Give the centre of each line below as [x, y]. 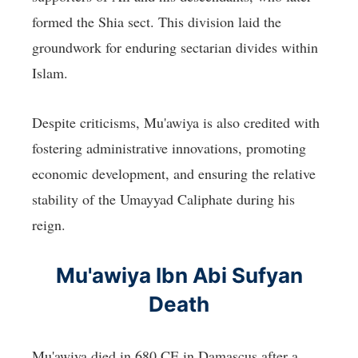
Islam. [50, 73]
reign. [49, 225]
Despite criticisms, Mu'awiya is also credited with [176, 123]
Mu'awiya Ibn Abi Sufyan [179, 276]
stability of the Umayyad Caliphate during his [163, 199]
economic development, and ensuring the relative [174, 174]
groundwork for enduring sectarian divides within [175, 48]
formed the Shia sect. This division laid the [157, 22]
